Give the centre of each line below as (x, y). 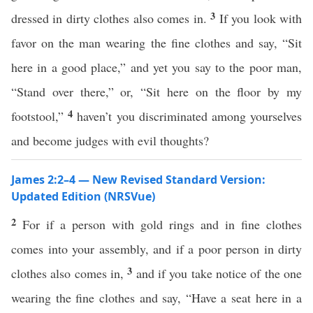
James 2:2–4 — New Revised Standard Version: (138, 180)
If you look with (261, 18)
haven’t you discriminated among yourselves (190, 116)
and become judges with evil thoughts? (110, 140)
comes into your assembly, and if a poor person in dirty (156, 249)
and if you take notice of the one (219, 273)
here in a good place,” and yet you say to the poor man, (156, 67)
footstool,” (40, 116)
